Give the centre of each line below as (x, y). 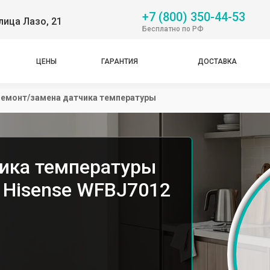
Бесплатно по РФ (173, 29)
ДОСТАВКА (217, 61)
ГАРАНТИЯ (120, 61)
